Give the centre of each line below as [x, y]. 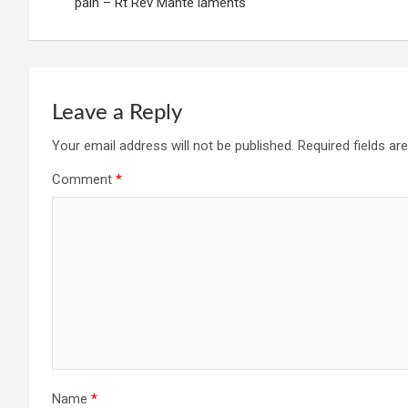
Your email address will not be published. [173, 146]
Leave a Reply [117, 113]
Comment [84, 180]
